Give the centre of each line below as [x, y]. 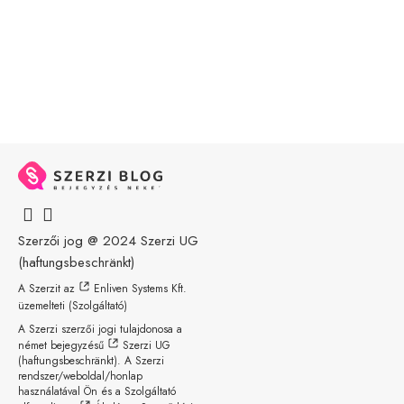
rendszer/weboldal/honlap [80, 376]
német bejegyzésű [63, 345]
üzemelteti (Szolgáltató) [73, 305]
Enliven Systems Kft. [140, 288]
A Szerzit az [46, 288]
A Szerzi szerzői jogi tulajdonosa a [100, 329]
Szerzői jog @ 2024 [79, 240]
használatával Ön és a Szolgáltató [97, 391]
